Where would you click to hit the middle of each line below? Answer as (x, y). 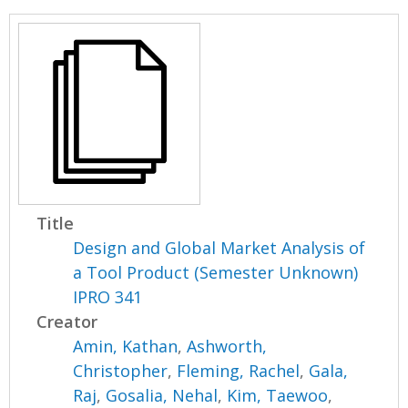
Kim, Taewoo (278, 395)
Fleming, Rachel (239, 370)
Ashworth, (227, 346)
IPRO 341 (108, 296)
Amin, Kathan (126, 346)
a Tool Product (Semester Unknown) (216, 272)
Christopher (121, 370)
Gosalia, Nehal (162, 395)
